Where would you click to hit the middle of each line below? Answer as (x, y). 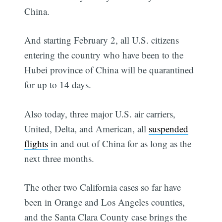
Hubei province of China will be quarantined (109, 70)
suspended (169, 128)
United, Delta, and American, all (87, 128)
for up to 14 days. (58, 85)
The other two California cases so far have (103, 187)
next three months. (59, 158)
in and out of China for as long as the (120, 143)
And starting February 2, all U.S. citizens (102, 40)
